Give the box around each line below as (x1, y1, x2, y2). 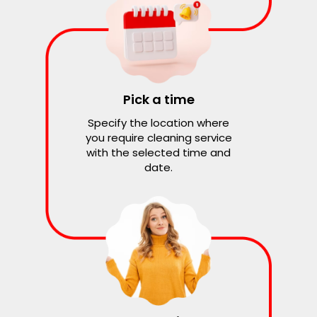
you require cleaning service (85, 129, 232, 145)
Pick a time (122, 90, 195, 108)
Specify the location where (88, 115, 229, 130)
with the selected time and (86, 144, 231, 160)
